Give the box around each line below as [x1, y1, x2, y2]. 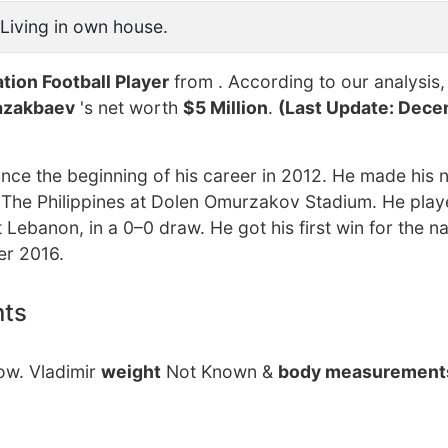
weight [101, 361, 161, 382]
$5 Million [183, 97, 268, 118]
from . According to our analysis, [169, 71, 445, 92]
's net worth [75, 97, 183, 118]
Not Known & [161, 361, 278, 382]
